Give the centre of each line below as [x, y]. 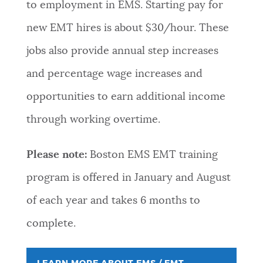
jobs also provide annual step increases [122, 51]
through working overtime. [95, 120]
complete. [52, 224]
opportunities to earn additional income [126, 97]
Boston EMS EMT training [152, 155]
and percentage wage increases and [114, 74]
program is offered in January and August [128, 178]
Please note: [56, 155]
